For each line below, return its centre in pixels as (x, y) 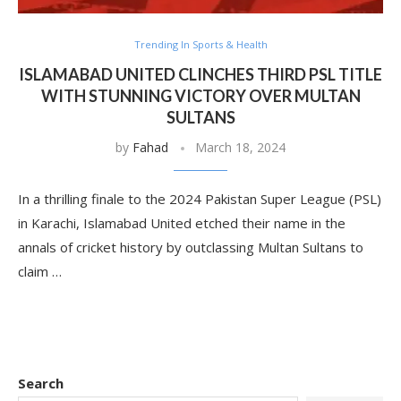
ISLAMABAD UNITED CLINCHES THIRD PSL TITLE (200, 74)
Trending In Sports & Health (200, 44)
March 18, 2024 (240, 147)
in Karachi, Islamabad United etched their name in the (182, 223)
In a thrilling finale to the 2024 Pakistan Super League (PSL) (200, 199)
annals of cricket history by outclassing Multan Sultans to (191, 247)
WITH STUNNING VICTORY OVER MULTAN (200, 96)
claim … (40, 271)
